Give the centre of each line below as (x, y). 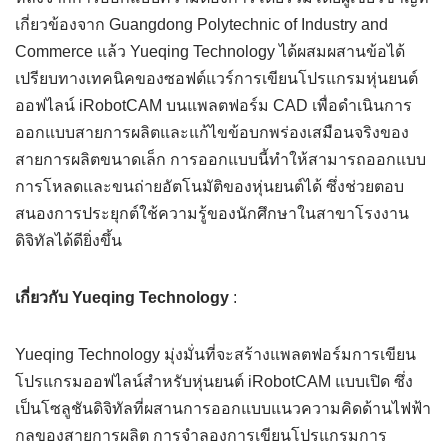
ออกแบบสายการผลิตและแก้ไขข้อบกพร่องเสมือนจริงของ (212, 133)
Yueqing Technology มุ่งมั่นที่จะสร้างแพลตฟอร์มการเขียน (215, 355)
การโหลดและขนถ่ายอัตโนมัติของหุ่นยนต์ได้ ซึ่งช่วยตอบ (209, 187)
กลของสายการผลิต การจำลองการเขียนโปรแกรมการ (201, 436)
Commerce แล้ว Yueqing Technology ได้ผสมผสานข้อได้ (210, 52)
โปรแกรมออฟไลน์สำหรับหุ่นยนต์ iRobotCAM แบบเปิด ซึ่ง (214, 382)
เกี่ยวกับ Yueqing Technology (122, 298)
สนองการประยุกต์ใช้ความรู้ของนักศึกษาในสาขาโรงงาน (212, 214)
